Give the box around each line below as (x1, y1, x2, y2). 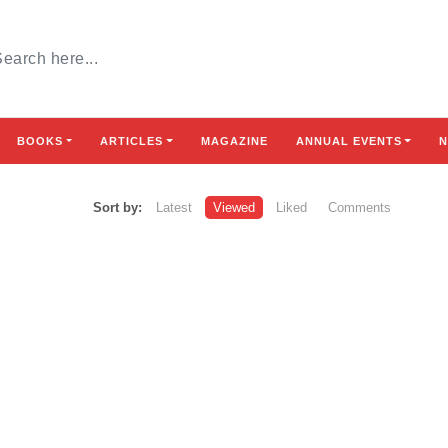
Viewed (213, 200, 255, 215)
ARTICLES (100, 135, 164, 147)
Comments (328, 200, 391, 215)
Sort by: (93, 200, 142, 215)
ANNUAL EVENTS (295, 135, 402, 147)
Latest (156, 200, 192, 215)
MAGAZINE (200, 135, 268, 147)
